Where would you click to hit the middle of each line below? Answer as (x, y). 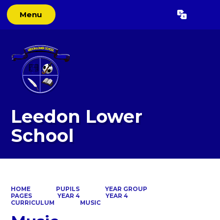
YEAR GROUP (126, 189)
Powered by (129, 17)
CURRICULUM (33, 202)
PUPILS (68, 189)
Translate (186, 17)
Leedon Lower (77, 117)
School (42, 136)
